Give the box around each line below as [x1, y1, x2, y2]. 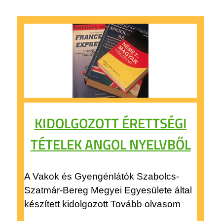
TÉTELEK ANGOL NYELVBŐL [30, 133, 191, 155]
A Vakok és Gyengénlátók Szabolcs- [24, 171, 179, 182]
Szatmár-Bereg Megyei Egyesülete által [24, 184, 192, 195]
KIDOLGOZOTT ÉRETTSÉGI [34, 112, 187, 134]
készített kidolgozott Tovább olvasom [24, 198, 181, 209]
